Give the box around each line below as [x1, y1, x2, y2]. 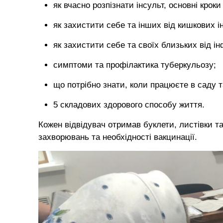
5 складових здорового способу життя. [53, 100, 205, 110]
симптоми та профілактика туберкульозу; [53, 60, 216, 70]
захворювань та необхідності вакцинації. [38, 132, 197, 142]
